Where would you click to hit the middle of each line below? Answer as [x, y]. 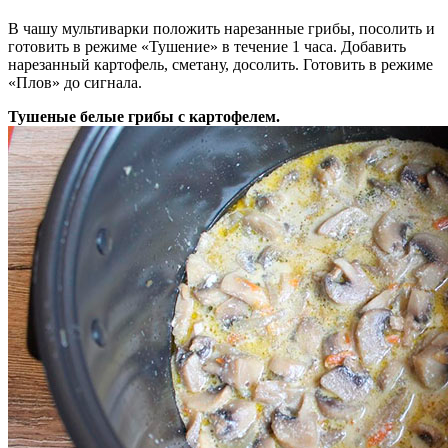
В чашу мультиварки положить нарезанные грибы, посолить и [221, 29]
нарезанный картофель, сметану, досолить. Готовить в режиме [220, 65]
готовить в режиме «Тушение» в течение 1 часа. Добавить [207, 47]
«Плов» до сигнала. [75, 83]
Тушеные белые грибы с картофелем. [144, 117]
